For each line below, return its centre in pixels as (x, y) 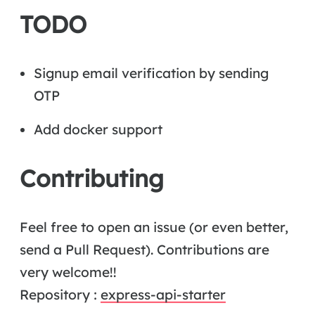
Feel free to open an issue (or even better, (154, 227)
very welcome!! (68, 272)
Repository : (60, 294)
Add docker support (98, 129)
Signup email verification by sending (151, 73)
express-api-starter (163, 294)
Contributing (92, 178)
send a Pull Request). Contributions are (144, 249)
